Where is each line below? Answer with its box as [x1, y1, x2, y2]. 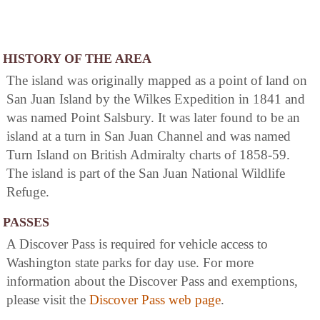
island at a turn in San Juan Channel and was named [6, 129, 291, 144]
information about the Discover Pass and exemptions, [6, 274, 298, 289]
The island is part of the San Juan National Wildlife [6, 166, 285, 181]
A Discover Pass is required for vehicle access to [6, 236, 268, 252]
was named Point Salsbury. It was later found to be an [6, 110, 300, 126]
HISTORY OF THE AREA [3, 51, 151, 66]
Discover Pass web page [89, 292, 221, 308]
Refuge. [6, 184, 49, 200]
